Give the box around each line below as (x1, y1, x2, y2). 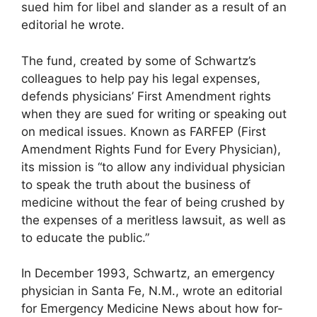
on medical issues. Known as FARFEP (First (21, 124, 266, 139)
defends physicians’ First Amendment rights (21, 88, 271, 103)
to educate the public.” (21, 230, 149, 245)
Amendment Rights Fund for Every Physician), (21, 142, 281, 156)
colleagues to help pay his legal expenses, (21, 71, 260, 86)
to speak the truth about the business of (21, 177, 250, 192)
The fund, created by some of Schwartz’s (21, 53, 256, 68)
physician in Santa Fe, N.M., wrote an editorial (21, 284, 282, 299)
